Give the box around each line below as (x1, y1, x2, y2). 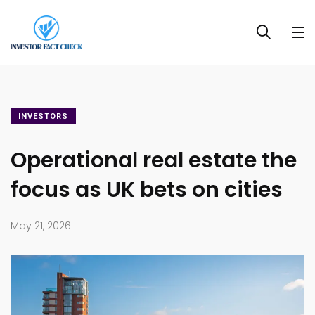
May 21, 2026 (11, 219, 71, 233)
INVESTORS (18, 112, 68, 122)
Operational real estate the (11, 146, 297, 176)
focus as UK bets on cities (11, 175, 283, 205)
